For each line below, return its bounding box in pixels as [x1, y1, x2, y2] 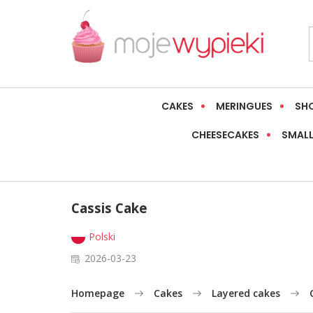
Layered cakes [212, 286, 280, 300]
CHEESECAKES [191, 128, 259, 143]
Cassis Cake [71, 199, 147, 217]
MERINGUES [215, 99, 272, 114]
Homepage [71, 286, 124, 300]
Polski [89, 230, 115, 244]
